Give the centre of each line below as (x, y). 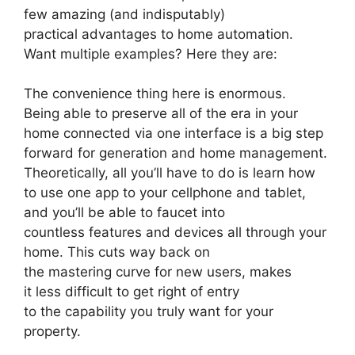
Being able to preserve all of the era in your (161, 114)
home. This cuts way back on (117, 252)
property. (52, 332)
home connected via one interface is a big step (174, 134)
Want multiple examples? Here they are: (151, 53)
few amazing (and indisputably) (124, 14)
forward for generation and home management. (176, 153)
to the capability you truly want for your (149, 312)
